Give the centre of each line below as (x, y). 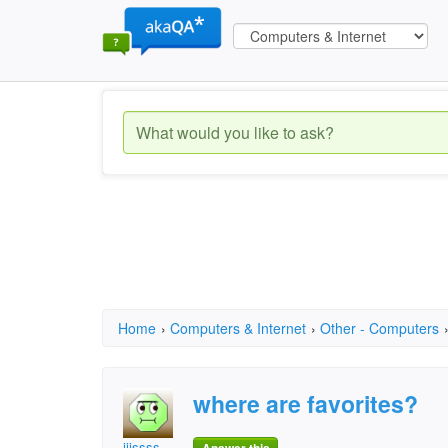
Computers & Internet (238, 328)
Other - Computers (379, 328)
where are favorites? (305, 403)
